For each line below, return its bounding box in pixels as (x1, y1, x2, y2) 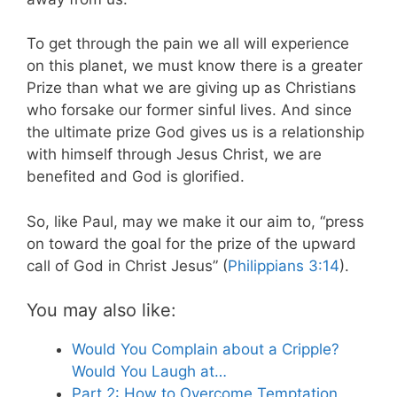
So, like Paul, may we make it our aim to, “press (27, 212, 364, 230)
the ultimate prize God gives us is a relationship (27, 123, 364, 142)
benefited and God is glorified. (27, 167, 245, 186)
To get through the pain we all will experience (27, 35, 349, 53)
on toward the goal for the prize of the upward (27, 234, 356, 253)
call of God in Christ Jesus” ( (27, 256, 228, 275)
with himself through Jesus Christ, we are (27, 145, 322, 164)
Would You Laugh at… (72, 362, 227, 381)
